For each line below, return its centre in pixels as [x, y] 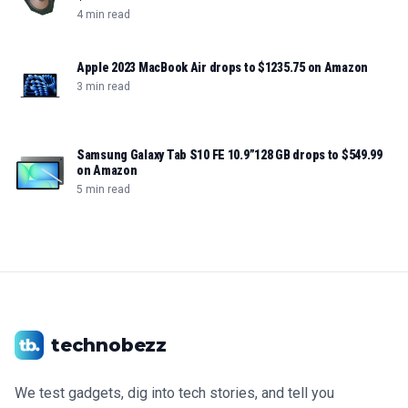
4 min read [103, 15]
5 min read [103, 190]
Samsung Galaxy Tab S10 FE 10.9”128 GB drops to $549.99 [229, 155]
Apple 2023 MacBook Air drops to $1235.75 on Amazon [222, 68]
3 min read [103, 87]
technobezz [109, 346]
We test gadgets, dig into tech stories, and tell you [174, 393]
